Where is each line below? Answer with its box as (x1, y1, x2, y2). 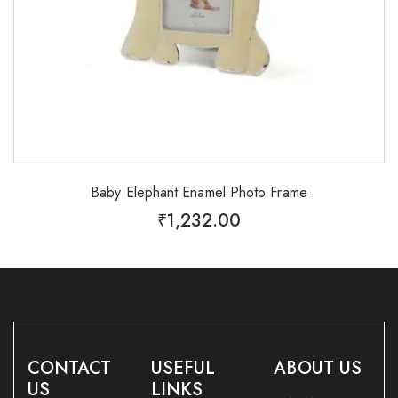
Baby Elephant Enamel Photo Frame (91, 182, 307, 203)
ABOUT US (274, 355, 362, 382)
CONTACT (28, 355, 112, 382)
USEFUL (150, 355, 216, 382)
